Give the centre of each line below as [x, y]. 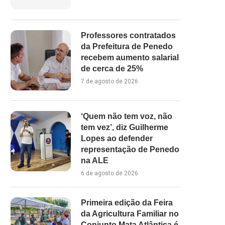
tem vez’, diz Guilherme [125, 127]
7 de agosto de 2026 [109, 81]
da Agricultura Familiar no [130, 213]
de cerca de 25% [112, 68]
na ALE [95, 160]
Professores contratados [128, 35]
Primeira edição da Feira [127, 202]
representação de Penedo [130, 149]
